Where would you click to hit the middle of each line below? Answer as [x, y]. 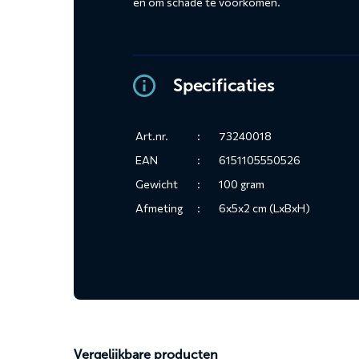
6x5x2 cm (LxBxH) [264, 208]
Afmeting [159, 208]
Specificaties [224, 86]
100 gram [242, 184]
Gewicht [157, 184]
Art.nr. [152, 136]
